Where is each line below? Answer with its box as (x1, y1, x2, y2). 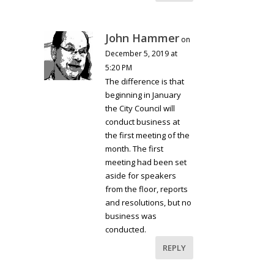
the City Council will (105, 103, 176, 114)
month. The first (105, 143, 164, 155)
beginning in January (105, 89, 182, 101)
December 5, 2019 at (105, 48, 178, 59)
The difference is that (105, 76, 185, 87)
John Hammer (105, 31, 180, 46)
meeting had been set (105, 157, 187, 168)
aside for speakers (105, 170, 177, 182)
